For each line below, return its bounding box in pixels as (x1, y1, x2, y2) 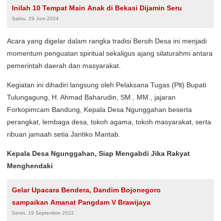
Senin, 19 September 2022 (12, 210, 74, 216)
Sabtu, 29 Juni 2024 (12, 16, 59, 21)
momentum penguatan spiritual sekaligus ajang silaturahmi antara (7, 49, 213, 57)
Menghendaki (7, 162, 53, 170)
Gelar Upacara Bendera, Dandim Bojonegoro (12, 186, 161, 194)
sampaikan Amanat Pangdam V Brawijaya (12, 198, 150, 206)
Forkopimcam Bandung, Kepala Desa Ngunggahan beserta (7, 106, 192, 113)
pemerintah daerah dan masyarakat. (7, 62, 121, 70)
